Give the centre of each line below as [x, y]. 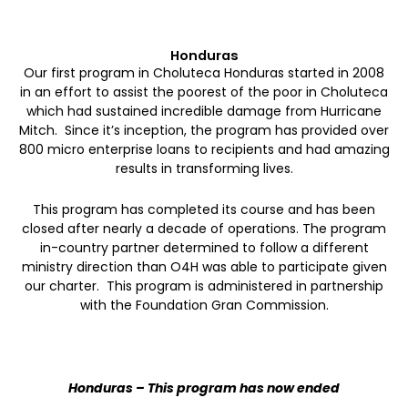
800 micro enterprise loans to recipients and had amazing [204, 149]
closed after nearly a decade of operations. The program [204, 229]
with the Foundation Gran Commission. [204, 306]
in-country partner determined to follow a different [204, 248]
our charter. [62, 286]
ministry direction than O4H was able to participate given [204, 267]
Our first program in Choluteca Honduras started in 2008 [204, 72]
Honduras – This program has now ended [204, 388]
